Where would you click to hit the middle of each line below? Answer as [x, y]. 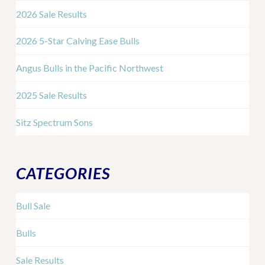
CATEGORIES [63, 173]
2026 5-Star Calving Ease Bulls [77, 41]
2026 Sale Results [51, 14]
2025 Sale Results [51, 95]
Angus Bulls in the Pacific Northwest [89, 68]
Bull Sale [33, 206]
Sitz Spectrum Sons [54, 122]
